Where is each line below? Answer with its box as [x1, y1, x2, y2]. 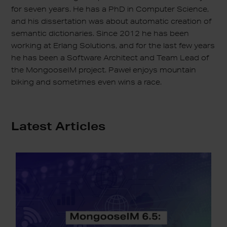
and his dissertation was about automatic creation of [11, 16, 212, 26]
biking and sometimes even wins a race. [11, 77, 162, 87]
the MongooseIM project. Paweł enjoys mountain [11, 65, 197, 74]
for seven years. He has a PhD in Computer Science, [11, 4, 209, 14]
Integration [15, 196, 51, 205]
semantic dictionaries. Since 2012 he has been [11, 28, 190, 38]
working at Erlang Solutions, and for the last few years [11, 41, 215, 50]
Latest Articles [11, 119, 106, 133]
